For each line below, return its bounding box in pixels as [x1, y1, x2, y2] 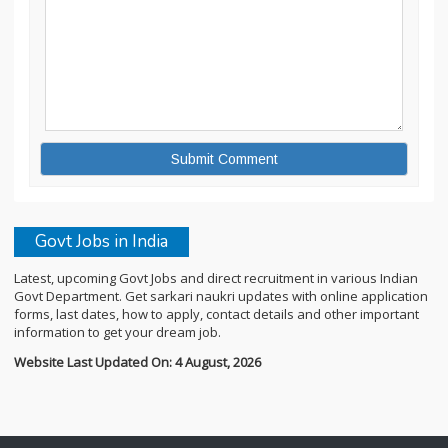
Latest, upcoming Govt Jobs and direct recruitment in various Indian [14, 269, 418, 288]
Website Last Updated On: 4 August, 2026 [14, 353, 261, 372]
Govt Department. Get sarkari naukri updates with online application [14, 287, 428, 306]
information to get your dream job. [14, 323, 221, 342]
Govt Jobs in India [35, 230, 168, 254]
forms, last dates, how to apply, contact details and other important [14, 305, 419, 324]
